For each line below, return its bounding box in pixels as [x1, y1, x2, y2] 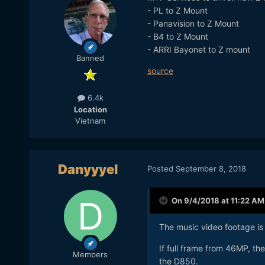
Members [73, 250, 108, 260]
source [147, 66, 173, 76]
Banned [76, 53, 105, 63]
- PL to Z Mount [147, 5, 208, 16]
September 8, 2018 [175, 163, 246, 173]
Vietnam [75, 115, 106, 125]
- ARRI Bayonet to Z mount [147, 44, 250, 55]
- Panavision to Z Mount [147, 18, 239, 29]
